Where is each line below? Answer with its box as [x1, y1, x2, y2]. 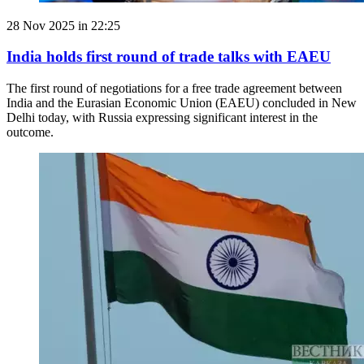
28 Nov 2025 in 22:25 [6, 18, 120, 32]
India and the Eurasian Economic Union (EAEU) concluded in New [6, 96, 357, 110]
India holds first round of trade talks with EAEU [6, 48, 331, 66]
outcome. [6, 125, 54, 140]
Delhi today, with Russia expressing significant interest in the [6, 110, 318, 125]
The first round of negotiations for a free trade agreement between [6, 81, 342, 96]
